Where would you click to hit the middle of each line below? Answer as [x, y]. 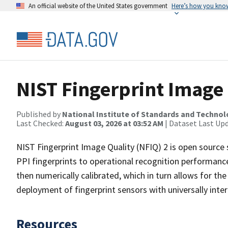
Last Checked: [41, 123]
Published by [39, 114]
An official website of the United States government [98, 6]
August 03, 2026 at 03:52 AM [114, 123]
